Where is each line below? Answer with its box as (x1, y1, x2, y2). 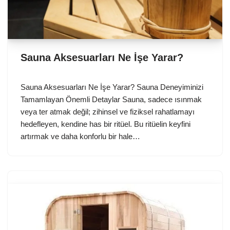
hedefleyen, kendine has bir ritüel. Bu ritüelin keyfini (21, 120, 190, 129)
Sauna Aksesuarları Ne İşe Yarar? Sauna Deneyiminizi (21, 83, 203, 92)
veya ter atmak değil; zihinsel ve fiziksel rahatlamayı (21, 107, 195, 117)
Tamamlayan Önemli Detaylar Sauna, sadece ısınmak (21, 95, 202, 104)
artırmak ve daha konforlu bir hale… (21, 132, 142, 141)
